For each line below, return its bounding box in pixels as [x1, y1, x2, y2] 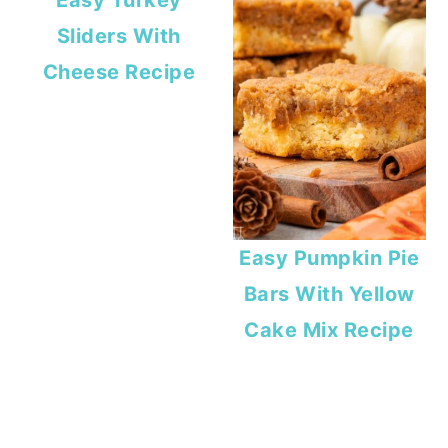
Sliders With [56, 24, 181, 49]
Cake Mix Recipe [244, 317, 414, 342]
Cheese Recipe [42, 60, 196, 85]
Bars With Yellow [243, 281, 415, 306]
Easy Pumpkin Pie [239, 245, 420, 270]
